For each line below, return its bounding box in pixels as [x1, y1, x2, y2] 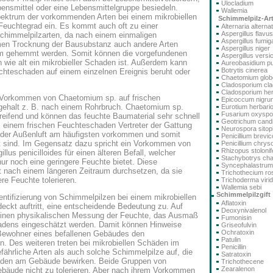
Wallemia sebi [221, 183, 261, 191]
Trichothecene [221, 258, 264, 265]
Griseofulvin [221, 221, 257, 229]
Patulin [221, 236, 241, 243]
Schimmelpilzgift [216, 191, 271, 198]
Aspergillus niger [221, 44, 270, 52]
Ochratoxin [221, 229, 254, 236]
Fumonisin [221, 214, 252, 221]
